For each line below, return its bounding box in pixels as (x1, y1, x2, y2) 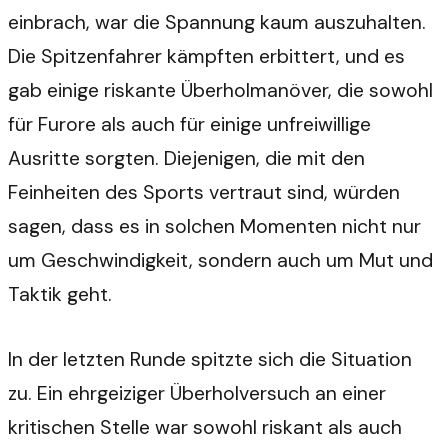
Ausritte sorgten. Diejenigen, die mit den (8, 145, 365, 171)
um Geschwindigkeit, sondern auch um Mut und (8, 247, 433, 273)
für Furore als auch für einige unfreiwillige (8, 111, 371, 137)
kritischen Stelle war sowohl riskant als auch (8, 414, 402, 440)
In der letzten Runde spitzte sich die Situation (8, 346, 412, 372)
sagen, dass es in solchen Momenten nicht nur (8, 213, 421, 239)
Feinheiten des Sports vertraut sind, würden (8, 179, 400, 205)
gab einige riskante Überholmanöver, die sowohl (8, 77, 433, 103)
